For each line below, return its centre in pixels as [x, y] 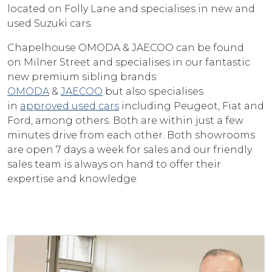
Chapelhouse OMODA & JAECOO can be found [126, 47]
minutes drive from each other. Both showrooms [131, 135]
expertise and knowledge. [74, 178]
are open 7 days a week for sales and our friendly [130, 149]
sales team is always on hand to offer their [114, 164]
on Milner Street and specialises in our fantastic [129, 62]
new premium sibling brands [82, 76]
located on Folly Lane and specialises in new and [131, 8]
